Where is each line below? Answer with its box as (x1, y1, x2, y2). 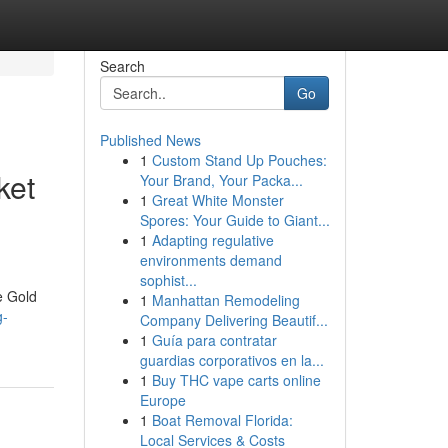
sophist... (139, 270, 197, 290)
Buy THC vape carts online (151, 370, 321, 390)
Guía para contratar (151, 330, 277, 350)
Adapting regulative (151, 230, 274, 250)
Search (99, 56, 145, 76)
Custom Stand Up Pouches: (151, 150, 327, 170)
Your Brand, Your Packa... (139, 170, 303, 190)
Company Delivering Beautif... (139, 310, 328, 330)
